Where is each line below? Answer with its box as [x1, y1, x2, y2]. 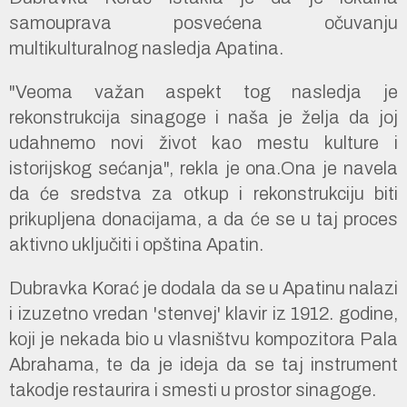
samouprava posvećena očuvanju [9, 12, 398, 33]
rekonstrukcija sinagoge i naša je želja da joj [9, 106, 398, 127]
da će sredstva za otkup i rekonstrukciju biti [9, 183, 398, 203]
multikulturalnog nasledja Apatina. [9, 37, 283, 58]
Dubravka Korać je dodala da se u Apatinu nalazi [9, 277, 398, 298]
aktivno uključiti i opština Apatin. [9, 233, 263, 254]
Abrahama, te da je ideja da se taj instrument [9, 353, 398, 374]
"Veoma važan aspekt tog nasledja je [9, 81, 398, 102]
